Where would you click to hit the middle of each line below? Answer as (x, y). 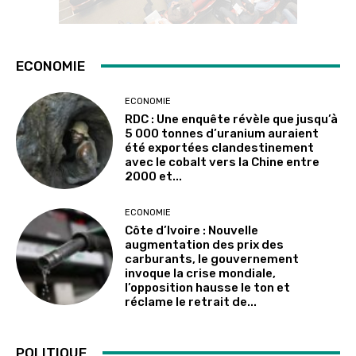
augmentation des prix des (205, 244)
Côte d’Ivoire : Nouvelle (192, 230)
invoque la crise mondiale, (201, 273)
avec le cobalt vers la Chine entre (222, 163)
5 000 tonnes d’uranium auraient (222, 134)
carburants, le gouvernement (212, 259)
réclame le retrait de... (191, 302)
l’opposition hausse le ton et (208, 287)
